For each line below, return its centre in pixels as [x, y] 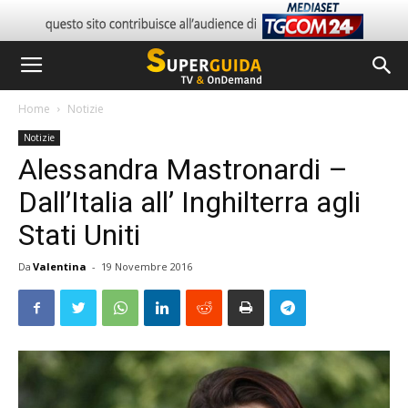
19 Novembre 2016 [147, 266]
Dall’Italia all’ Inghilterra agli [189, 202]
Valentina [60, 266]
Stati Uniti [79, 235]
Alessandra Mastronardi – [183, 169]
